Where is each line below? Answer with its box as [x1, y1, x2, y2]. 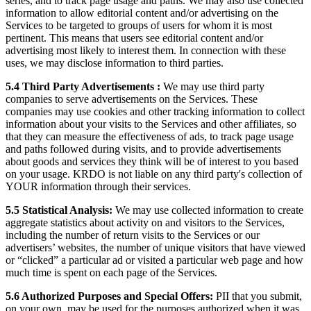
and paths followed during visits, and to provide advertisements [6, 142, 281, 155]
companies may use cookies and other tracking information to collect [6, 105, 305, 117]
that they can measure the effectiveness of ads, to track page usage [6, 130, 294, 142]
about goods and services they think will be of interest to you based [6, 155, 299, 167]
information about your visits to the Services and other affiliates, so [6, 117, 296, 130]
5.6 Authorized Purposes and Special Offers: [6, 289, 216, 302]
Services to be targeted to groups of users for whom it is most [6, 19, 272, 31]
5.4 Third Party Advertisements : [6, 80, 163, 92]
